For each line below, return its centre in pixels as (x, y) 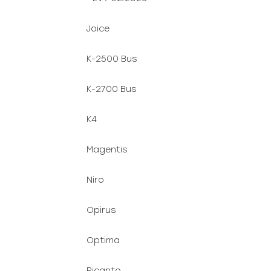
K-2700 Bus (111, 89)
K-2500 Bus (112, 59)
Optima (103, 240)
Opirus (101, 210)
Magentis (107, 150)
